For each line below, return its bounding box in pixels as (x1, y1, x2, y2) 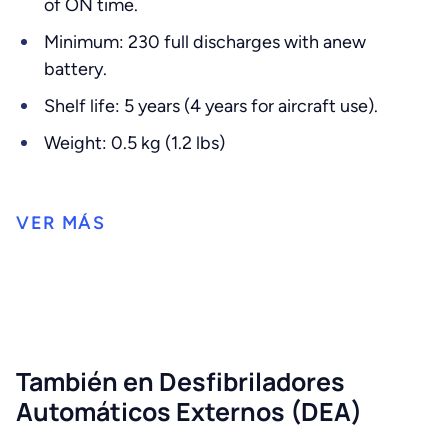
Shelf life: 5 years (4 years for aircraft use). (44, 95, 378, 117)
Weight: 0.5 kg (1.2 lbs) (44, 132, 225, 154)
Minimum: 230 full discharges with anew (44, 31, 366, 53)
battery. (44, 58, 107, 80)
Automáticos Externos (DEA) (16, 395, 362, 428)
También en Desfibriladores (16, 365, 345, 398)
